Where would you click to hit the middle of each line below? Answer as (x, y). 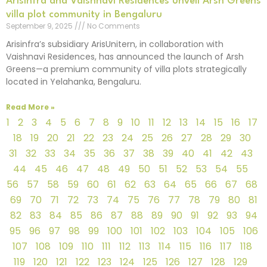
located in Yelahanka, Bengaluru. (74, 81)
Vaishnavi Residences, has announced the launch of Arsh (125, 56)
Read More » (30, 107)
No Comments (113, 26)
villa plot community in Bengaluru (84, 14)
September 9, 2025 (40, 26)
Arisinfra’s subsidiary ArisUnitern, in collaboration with (115, 44)
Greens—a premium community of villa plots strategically (126, 69)
